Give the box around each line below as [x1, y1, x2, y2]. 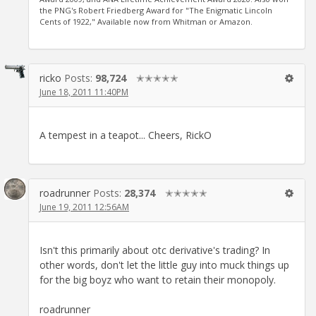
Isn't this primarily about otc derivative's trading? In [39, 243, 270, 257]
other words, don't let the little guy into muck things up [39, 257, 289, 272]
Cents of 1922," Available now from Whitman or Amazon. [39, 16, 253, 27]
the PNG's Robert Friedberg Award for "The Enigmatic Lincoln [39, 4, 272, 16]
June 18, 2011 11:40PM [39, 85, 128, 98]
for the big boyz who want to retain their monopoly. [39, 272, 276, 286]
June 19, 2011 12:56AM [39, 200, 129, 213]
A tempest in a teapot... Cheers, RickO [39, 128, 212, 142]
